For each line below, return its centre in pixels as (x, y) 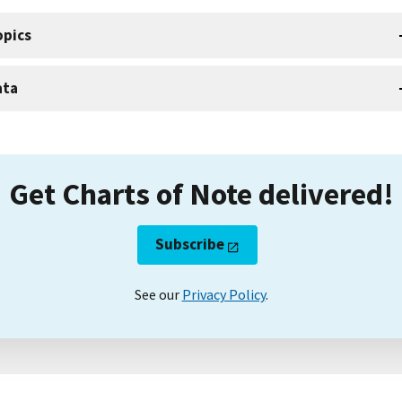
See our (158, 295)
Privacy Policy (223, 295)
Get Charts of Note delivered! (201, 193)
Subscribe (190, 245)
